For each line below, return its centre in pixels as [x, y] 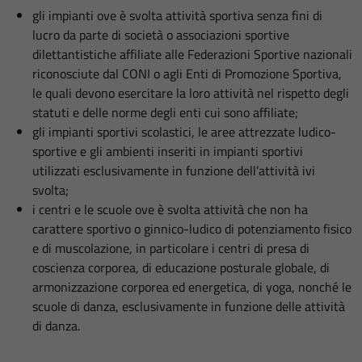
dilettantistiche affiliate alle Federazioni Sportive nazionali [192, 54]
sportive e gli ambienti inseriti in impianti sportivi [168, 151]
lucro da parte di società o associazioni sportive [161, 35]
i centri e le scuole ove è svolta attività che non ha [170, 209]
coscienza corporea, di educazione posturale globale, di [181, 267]
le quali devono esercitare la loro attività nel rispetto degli [191, 93]
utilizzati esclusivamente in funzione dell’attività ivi [174, 170]
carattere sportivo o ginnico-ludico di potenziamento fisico [192, 229]
